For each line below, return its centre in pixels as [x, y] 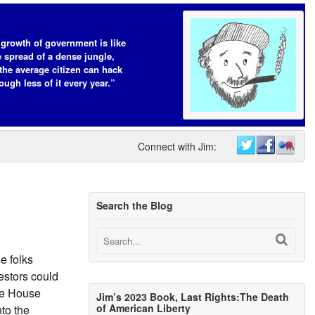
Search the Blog [135, 205]
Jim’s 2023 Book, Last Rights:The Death [193, 297]
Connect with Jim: [177, 146]
